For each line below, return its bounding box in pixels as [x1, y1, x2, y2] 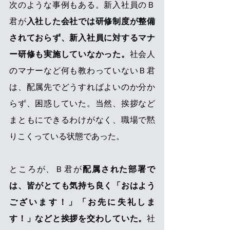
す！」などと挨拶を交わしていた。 [9, 214, 147, 223]
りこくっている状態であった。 [9, 132, 124, 141]
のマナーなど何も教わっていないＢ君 [9, 66, 155, 75]
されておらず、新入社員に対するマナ [9, 33, 155, 43]
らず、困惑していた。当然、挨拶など [9, 99, 155, 108]
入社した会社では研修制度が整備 [26, 17, 155, 26]
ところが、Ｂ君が [9, 165, 83, 174]
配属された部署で [82, 165, 156, 174]
